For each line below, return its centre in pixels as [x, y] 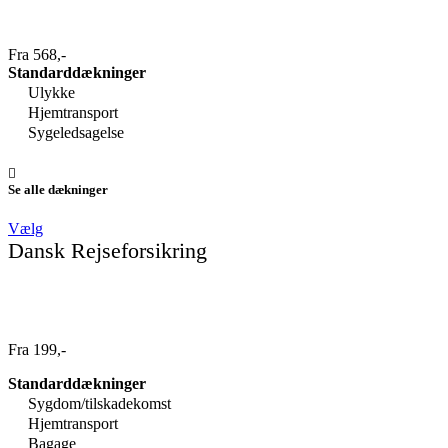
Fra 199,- [37, 350]
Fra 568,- [37, 54]
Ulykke [49, 92]
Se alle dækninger [58, 190]
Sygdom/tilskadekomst [97, 404]
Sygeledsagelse [74, 132]
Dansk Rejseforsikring [107, 251]
